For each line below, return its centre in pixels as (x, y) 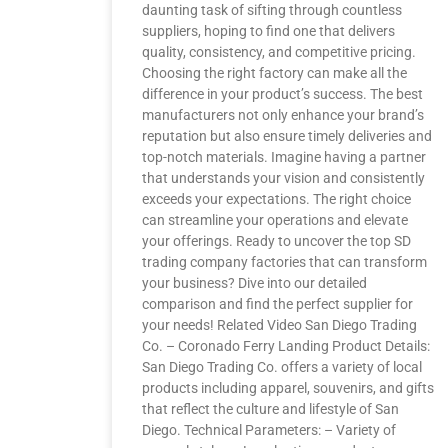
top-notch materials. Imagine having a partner (284, 157)
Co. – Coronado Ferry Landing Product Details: (286, 346)
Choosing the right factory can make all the (274, 73)
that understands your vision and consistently (283, 178)
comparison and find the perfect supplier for (277, 304)
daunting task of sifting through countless (272, 10)
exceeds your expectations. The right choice (276, 199)
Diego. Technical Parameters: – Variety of (269, 430)
